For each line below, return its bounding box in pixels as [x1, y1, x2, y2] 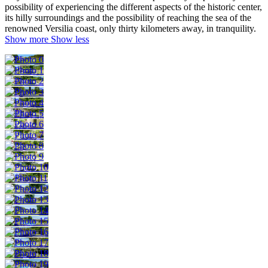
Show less [51, 33, 89, 44]
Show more [5, 33, 48, 44]
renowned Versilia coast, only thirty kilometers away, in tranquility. [5, 23, 256, 33]
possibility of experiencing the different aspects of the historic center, [5, 1, 262, 12]
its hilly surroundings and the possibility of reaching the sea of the [5, 12, 251, 23]
